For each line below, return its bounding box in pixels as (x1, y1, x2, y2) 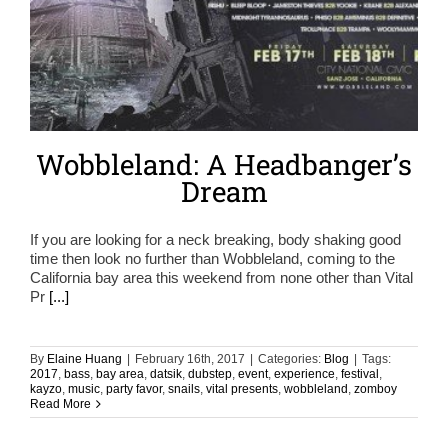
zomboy (354, 381, 397, 396)
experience (274, 366, 335, 381)
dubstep (188, 366, 232, 381)
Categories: (258, 351, 324, 366)
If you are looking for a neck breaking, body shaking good (30, 230, 401, 248)
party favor (106, 381, 162, 396)
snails (168, 381, 200, 396)
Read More (30, 396, 91, 411)
